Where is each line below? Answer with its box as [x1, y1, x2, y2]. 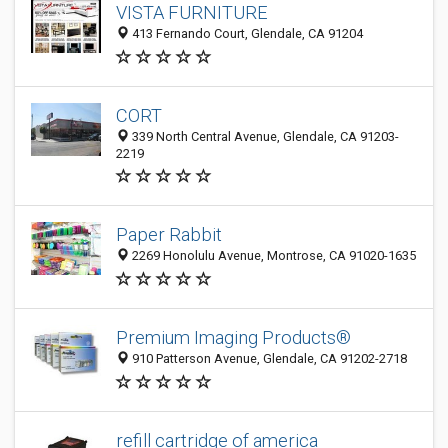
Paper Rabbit [116, 224, 222, 246]
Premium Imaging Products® [116, 327, 351, 349]
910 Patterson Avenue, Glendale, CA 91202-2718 [129, 351, 407, 367]
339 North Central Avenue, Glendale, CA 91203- [129, 129, 399, 144]
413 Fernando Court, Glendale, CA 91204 [129, 26, 363, 42]
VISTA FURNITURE [116, 2, 268, 24]
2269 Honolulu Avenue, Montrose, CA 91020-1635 [129, 248, 416, 264]
